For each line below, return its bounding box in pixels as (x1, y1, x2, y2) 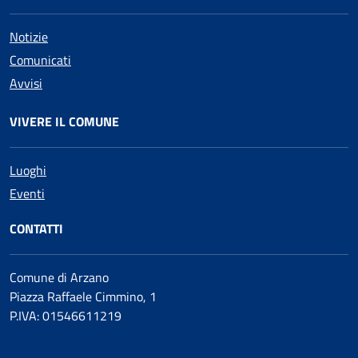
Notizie (10, 26, 48, 46)
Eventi (10, 183, 45, 203)
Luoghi (10, 160, 46, 180)
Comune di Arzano (10, 267, 109, 287)
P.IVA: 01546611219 (10, 305, 121, 325)
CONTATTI (10, 218, 63, 238)
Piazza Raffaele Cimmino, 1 (10, 286, 157, 306)
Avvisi (10, 73, 42, 93)
